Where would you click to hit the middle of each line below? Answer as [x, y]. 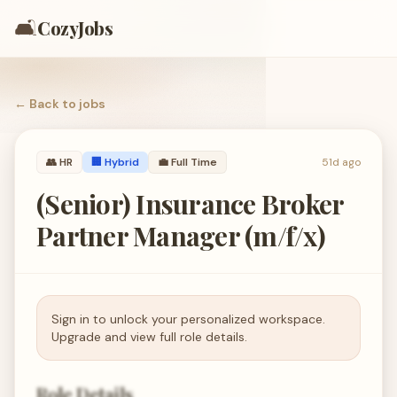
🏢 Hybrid [115, 162]
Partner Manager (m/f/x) [181, 236]
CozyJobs [75, 28]
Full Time [194, 162]
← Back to [47, 104]
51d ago [341, 162]
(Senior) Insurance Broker [190, 204]
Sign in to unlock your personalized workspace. [188, 319]
